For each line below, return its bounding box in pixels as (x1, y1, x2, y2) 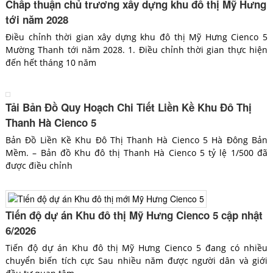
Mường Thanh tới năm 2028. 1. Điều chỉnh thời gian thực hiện (5, 44, 268, 56)
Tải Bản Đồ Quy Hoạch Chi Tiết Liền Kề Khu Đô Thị (5, 100, 252, 115)
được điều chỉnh (5, 160, 73, 172)
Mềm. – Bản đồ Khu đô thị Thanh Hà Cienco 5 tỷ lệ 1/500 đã (5, 147, 268, 159)
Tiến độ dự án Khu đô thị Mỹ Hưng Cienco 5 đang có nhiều (5, 242, 268, 254)
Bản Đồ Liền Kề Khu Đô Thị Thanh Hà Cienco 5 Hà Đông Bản (5, 134, 268, 146)
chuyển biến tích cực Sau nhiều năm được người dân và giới (5, 255, 268, 267)
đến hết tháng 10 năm (5, 57, 96, 69)
